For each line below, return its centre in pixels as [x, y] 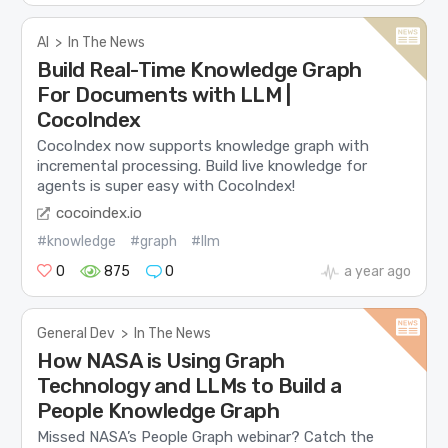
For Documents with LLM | [164, 94]
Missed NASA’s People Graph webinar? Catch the [206, 436]
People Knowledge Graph [158, 410]
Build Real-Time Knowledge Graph [199, 69]
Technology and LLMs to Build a [189, 385]
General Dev [76, 333]
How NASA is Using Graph [161, 360]
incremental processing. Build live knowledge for [202, 166]
